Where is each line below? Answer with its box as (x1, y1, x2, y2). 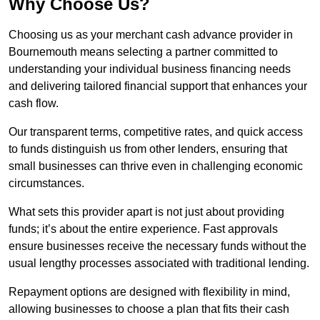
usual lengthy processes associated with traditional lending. (9, 257, 309, 270)
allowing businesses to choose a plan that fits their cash (9, 303, 289, 316)
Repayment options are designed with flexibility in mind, (9, 286, 290, 299)
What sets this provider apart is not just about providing (9, 206, 284, 219)
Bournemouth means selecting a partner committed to (9, 46, 278, 59)
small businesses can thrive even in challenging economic (9, 160, 303, 173)
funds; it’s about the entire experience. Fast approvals (9, 223, 278, 236)
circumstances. (9, 177, 84, 190)
